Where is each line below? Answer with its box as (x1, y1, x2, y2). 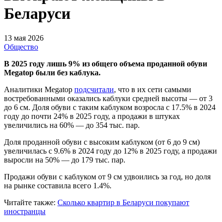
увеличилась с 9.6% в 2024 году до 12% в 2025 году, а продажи (4, 146, 217, 155)
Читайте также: (4, 198, 57, 207)
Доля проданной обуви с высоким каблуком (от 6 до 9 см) (4, 137, 200, 146)
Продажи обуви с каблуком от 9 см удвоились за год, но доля (4, 172, 211, 181)
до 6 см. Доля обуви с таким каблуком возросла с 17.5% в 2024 (4, 103, 216, 111)
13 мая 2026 (4, 33, 44, 42)
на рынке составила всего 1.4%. (4, 181, 111, 190)
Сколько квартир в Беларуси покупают (57, 198, 189, 207)
